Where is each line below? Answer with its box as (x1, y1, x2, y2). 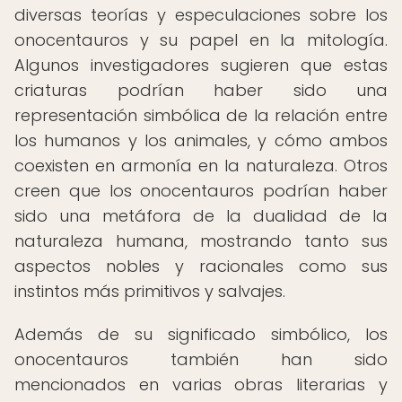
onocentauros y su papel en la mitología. (14, 29, 388, 51)
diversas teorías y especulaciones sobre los (14, 4, 388, 26)
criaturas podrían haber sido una (14, 79, 388, 101)
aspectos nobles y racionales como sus (14, 255, 388, 277)
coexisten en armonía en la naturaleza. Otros (14, 154, 388, 177)
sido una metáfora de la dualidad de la (14, 205, 388, 227)
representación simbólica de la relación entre (14, 104, 388, 127)
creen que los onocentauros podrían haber (14, 179, 388, 202)
